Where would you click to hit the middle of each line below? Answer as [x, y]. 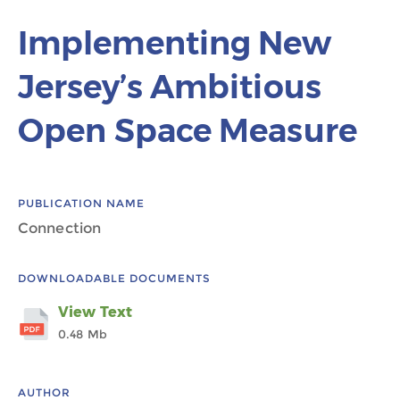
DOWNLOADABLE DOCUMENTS [114, 278]
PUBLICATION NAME [81, 203]
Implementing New [175, 43]
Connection [59, 228]
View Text [95, 312]
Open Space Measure [187, 130]
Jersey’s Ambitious [170, 87]
